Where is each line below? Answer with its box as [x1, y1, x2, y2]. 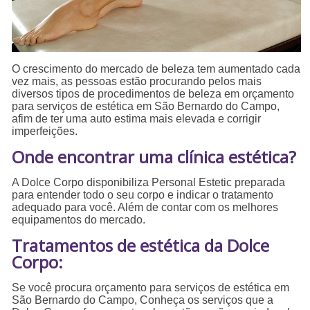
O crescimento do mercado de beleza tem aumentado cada [12, 62, 301, 75]
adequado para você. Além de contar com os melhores [12, 201, 279, 213]
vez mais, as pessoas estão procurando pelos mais [12, 75, 262, 87]
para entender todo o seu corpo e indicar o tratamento [12, 188, 274, 201]
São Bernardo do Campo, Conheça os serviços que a [12, 293, 274, 306]
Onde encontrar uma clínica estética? [12, 145, 297, 168]
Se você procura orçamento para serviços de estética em [12, 281, 290, 293]
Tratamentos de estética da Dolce [12, 233, 270, 257]
